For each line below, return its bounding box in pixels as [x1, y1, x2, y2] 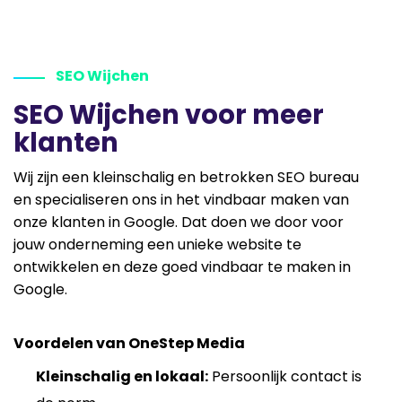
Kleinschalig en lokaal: [36, 365, 208, 387]
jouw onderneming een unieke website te [13, 233, 301, 255]
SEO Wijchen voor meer [13, 96, 324, 133]
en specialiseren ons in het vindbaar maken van [13, 188, 349, 210]
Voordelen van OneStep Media [13, 332, 245, 354]
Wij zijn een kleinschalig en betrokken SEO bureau [13, 166, 359, 188]
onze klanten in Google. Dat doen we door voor [13, 211, 344, 232]
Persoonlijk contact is [208, 365, 362, 387]
